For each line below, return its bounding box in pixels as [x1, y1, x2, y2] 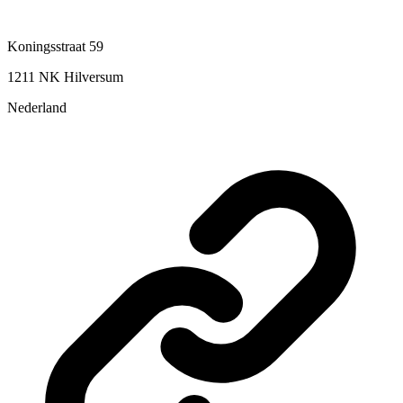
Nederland [7, 100, 67, 116]
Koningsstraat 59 [7, 39, 103, 55]
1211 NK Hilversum [7, 69, 123, 85]
